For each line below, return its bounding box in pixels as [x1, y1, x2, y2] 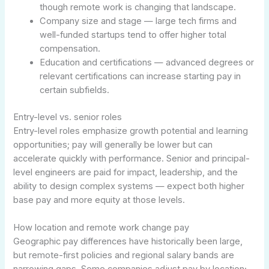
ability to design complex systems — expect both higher [13, 180, 245, 192]
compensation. [40, 43, 101, 55]
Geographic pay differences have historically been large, [13, 236, 243, 247]
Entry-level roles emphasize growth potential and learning [13, 125, 249, 136]
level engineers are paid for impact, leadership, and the [13, 166, 238, 178]
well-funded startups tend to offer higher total [40, 29, 227, 41]
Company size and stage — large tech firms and [40, 16, 237, 27]
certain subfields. [40, 85, 110, 96]
